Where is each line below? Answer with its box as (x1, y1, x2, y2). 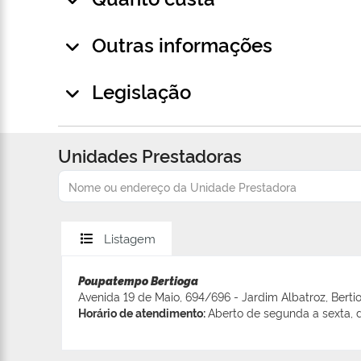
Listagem (104, 230, 156, 247)
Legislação (92, 77, 191, 105)
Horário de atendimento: (78, 305, 208, 321)
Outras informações (92, 31, 272, 58)
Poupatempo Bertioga (78, 272, 198, 289)
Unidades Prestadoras (58, 143, 242, 168)
